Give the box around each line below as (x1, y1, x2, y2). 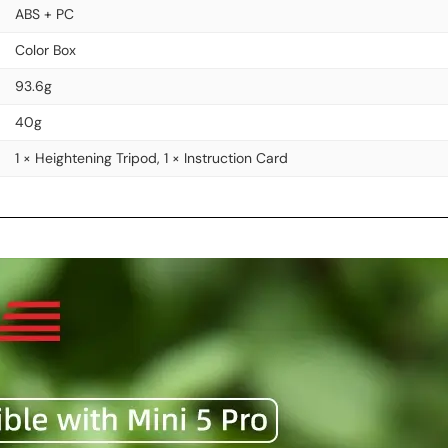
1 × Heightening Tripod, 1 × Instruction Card (15, 149, 288, 167)
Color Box (15, 41, 76, 59)
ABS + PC (15, 5, 74, 23)
